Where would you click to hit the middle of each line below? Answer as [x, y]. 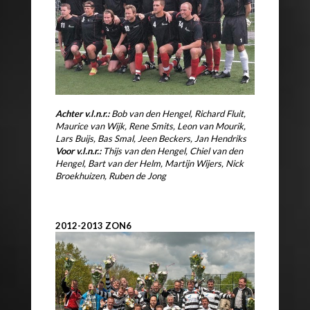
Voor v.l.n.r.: [79, 151]
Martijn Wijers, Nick [204, 163]
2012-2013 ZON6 [93, 225]
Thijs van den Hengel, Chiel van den [173, 151]
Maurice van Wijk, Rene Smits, [116, 126]
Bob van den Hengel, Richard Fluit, [179, 113]
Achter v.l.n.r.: [83, 113]
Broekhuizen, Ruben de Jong [111, 175]
